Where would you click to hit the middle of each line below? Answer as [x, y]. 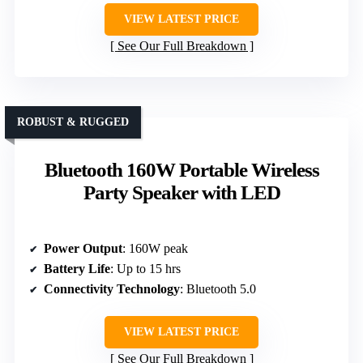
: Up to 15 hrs [145, 268]
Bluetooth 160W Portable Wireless [181, 169]
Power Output [83, 248]
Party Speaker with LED [181, 192]
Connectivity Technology [112, 288]
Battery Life [77, 268]
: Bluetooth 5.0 [218, 288]
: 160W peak [155, 248]
